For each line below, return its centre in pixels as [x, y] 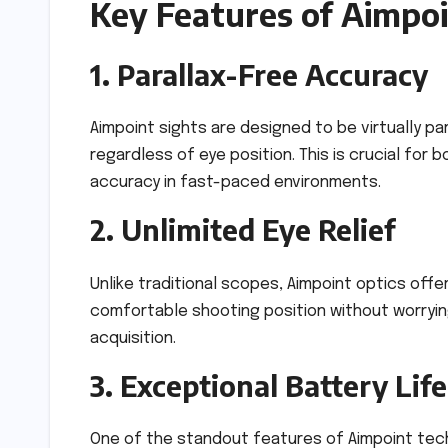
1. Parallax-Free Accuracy [259, 74]
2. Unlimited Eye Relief [242, 230]
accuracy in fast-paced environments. [235, 183]
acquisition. [133, 338]
